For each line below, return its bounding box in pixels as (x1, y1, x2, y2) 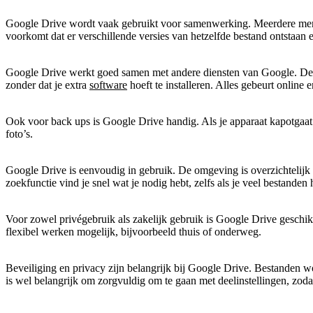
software (89, 78, 127, 91)
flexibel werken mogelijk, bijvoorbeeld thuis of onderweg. (6, 225, 261, 238)
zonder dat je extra (6, 78, 89, 91)
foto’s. (6, 127, 33, 140)
